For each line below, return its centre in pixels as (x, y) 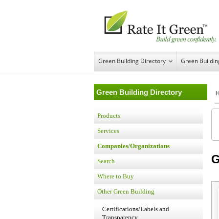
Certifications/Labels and (136, 209)
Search (106, 161)
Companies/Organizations (133, 146)
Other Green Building (126, 191)
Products (109, 116)
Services (108, 131)
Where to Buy (116, 176)
